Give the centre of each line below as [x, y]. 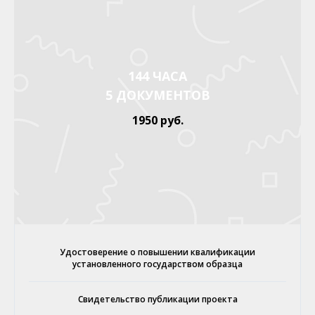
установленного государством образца [157, 264]
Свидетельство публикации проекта [157, 299]
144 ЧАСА [157, 76]
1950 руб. [157, 120]
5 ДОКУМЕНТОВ [157, 95]
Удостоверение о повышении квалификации [157, 252]
